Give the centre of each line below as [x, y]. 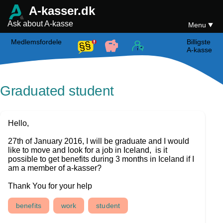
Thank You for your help [50, 186]
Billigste [198, 42]
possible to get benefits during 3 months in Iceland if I [101, 159]
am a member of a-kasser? [55, 168]
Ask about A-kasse [40, 24]
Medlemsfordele [37, 42]
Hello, [18, 123]
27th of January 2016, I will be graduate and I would [99, 141]
